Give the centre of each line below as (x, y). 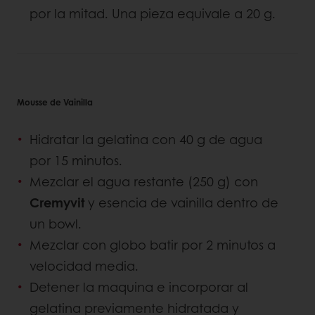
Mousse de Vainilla (55, 102)
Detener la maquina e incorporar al (139, 287)
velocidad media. (86, 266)
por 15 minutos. (78, 161)
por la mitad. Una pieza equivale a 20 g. (153, 14)
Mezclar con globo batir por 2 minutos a (153, 245)
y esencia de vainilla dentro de (183, 203)
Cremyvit (59, 203)
